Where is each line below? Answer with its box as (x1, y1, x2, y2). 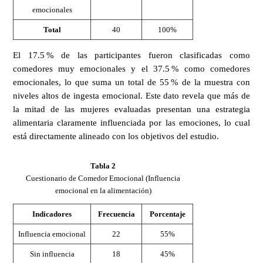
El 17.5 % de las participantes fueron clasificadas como (13, 50, 250, 60)
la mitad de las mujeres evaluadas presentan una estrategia (13, 104, 250, 114)
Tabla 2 (90, 161, 116, 170)
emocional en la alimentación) (55, 186, 151, 195)
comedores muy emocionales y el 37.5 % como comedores (13, 63, 250, 73)
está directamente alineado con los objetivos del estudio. (13, 131, 219, 141)
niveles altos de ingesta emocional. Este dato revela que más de (13, 90, 250, 100)
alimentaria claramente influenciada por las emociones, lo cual (13, 117, 250, 127)
